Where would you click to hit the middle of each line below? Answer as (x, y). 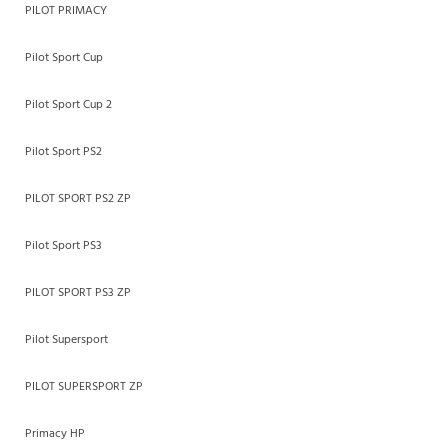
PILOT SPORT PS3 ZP (78, 292)
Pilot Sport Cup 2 (68, 104)
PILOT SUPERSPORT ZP (84, 386)
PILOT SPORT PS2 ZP (78, 198)
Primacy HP (55, 433)
